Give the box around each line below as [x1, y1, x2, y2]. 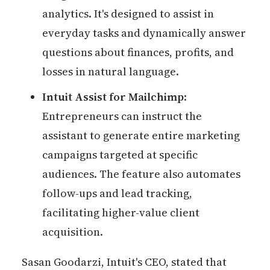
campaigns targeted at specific [42, 147, 198, 163]
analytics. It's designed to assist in [42, 5, 215, 21]
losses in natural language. [42, 63, 180, 79]
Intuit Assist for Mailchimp [42, 89, 184, 105]
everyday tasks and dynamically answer [42, 25, 246, 40]
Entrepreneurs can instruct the [42, 108, 202, 124]
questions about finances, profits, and [42, 44, 234, 60]
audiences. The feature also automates [42, 166, 241, 182]
